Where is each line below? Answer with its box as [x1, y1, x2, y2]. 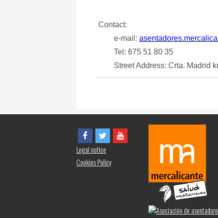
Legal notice [76, 145, 106, 155]
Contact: [98, 20, 127, 29]
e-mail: [98, 34, 139, 42]
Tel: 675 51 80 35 [98, 48, 173, 56]
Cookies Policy [76, 157, 111, 167]
